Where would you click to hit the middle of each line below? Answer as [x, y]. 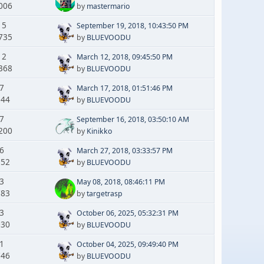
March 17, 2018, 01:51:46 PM [124, 88]
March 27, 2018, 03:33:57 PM [124, 150]
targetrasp [104, 193]
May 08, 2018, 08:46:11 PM [121, 181]
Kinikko [99, 131]
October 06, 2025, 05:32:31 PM [127, 213]
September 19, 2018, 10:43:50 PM [132, 25]
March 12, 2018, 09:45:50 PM [124, 57]
